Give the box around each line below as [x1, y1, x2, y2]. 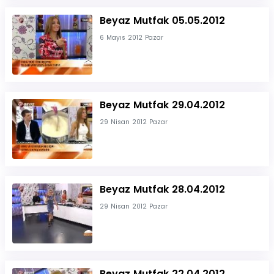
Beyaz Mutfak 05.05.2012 [99, 13, 225, 28]
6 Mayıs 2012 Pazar [99, 33, 163, 43]
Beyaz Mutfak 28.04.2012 [99, 182, 225, 196]
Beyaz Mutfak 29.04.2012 [99, 98, 225, 113]
